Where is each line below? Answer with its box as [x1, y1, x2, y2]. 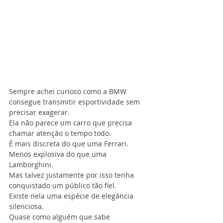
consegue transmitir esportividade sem [9, 97, 142, 107]
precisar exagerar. [9, 107, 70, 117]
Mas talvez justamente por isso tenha [9, 170, 136, 180]
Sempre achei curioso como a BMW [9, 86, 128, 96]
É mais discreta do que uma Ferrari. [9, 138, 128, 148]
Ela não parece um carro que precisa [9, 117, 134, 127]
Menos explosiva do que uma [9, 149, 109, 159]
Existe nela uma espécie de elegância [9, 191, 135, 201]
